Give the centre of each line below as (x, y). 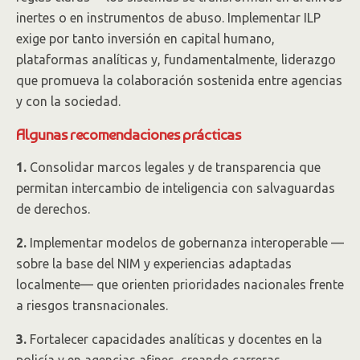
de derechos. (53, 209)
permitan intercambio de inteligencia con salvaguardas (176, 188)
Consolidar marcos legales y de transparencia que (174, 167)
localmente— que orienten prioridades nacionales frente (180, 284)
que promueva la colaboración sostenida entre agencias (179, 80)
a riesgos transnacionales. (92, 305)
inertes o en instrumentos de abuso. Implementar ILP (168, 18)
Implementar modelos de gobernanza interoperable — (185, 243)
